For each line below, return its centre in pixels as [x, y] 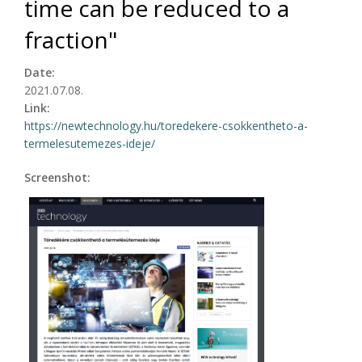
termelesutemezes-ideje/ [90, 143]
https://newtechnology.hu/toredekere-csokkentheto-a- [166, 125]
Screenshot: [59, 177]
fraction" [71, 39]
